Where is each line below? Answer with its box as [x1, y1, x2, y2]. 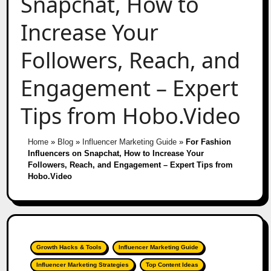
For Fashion [185, 137, 231, 146]
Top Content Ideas [146, 261, 199, 268]
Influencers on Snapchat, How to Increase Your [27, 148, 204, 158]
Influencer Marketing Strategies [36, 261, 129, 268]
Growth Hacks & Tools [36, 243, 102, 250]
